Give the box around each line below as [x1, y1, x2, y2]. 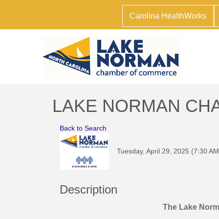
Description [60, 182, 117, 196]
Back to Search [60, 124, 107, 132]
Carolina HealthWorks [129, 12, 206, 20]
